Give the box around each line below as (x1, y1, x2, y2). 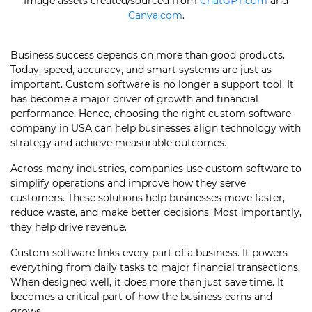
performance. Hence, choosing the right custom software (10, 107, 291, 120)
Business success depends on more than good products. (10, 49, 285, 61)
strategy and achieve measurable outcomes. (10, 136, 226, 149)
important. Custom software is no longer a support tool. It (10, 78, 294, 91)
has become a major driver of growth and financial (10, 93, 258, 105)
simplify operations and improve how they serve (10, 177, 246, 189)
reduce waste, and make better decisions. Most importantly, (10, 206, 302, 219)
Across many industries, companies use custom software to (10, 162, 302, 175)
